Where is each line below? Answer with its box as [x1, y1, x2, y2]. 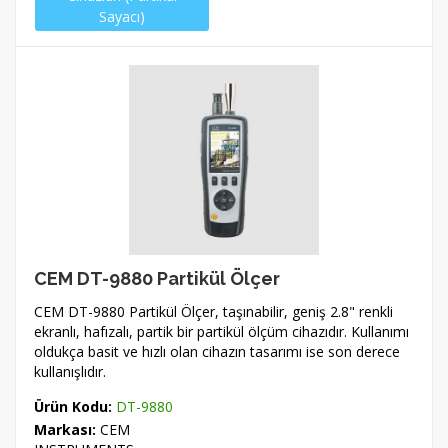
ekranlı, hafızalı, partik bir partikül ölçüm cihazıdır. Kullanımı [34, 322, 409, 341]
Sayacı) [99, 7, 145, 26]
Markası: [34, 420, 96, 439]
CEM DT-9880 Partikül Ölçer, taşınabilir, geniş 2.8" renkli [34, 302, 393, 321]
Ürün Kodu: [34, 397, 112, 416]
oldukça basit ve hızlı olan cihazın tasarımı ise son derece [34, 342, 400, 361]
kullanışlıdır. [34, 362, 106, 381]
